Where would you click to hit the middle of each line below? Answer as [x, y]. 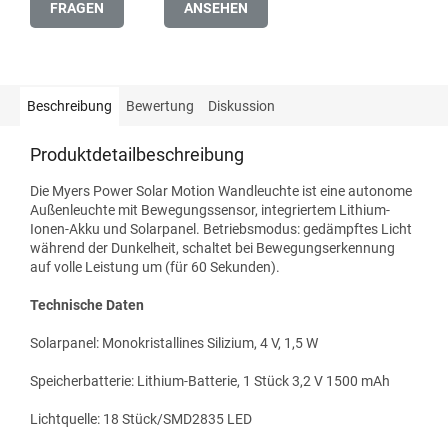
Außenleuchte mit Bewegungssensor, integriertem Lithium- [210, 210]
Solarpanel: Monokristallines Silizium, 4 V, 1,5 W [174, 343]
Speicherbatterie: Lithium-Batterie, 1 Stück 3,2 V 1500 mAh [210, 381]
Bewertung [160, 106]
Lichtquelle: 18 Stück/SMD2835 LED [141, 419]
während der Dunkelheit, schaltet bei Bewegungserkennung [212, 248]
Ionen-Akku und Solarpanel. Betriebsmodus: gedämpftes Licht [221, 229]
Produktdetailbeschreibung [137, 155]
